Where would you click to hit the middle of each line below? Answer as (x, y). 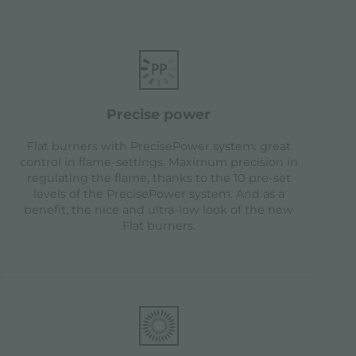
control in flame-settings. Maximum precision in (159, 163)
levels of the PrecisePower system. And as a (159, 194)
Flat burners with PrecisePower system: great (159, 147)
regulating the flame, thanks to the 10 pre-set (159, 178)
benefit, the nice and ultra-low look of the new (159, 210)
